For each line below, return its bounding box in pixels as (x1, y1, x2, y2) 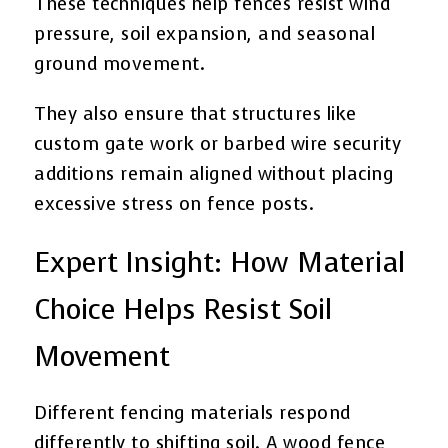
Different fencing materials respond (34, 400, 351, 425)
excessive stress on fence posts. (34, 191, 315, 216)
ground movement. (34, 51, 206, 76)
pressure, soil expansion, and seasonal (34, 21, 376, 46)
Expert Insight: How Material (34, 243, 406, 281)
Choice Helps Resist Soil (34, 290, 333, 328)
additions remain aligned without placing (34, 161, 394, 186)
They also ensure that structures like (34, 101, 357, 126)
